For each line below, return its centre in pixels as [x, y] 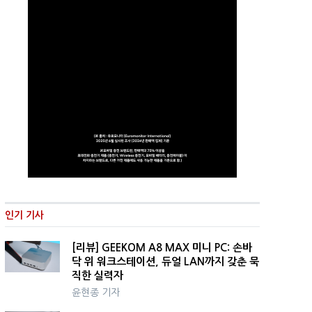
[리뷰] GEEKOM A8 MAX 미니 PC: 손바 [162, 248]
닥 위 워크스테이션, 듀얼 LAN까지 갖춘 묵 [165, 262]
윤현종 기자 [95, 293]
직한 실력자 [97, 276]
